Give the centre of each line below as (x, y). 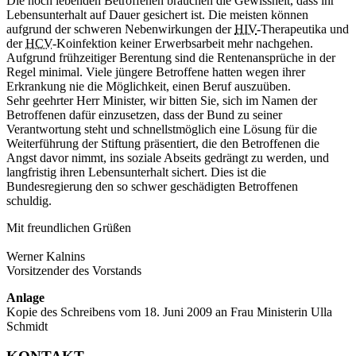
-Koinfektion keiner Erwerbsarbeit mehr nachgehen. (183, 43)
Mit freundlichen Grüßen (69, 227)
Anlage (25, 297)
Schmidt (27, 326)
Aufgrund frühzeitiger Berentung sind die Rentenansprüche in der (171, 57)
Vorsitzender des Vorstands (74, 270)
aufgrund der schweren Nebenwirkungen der (120, 29)
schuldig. (32, 200)
